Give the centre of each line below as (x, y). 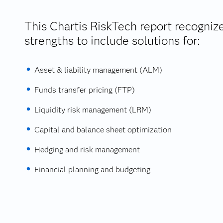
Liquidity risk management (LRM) (93, 110)
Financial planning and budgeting (92, 169)
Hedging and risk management (87, 150)
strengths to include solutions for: (112, 41)
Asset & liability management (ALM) (98, 70)
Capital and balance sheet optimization (103, 130)
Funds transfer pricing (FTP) (84, 90)
